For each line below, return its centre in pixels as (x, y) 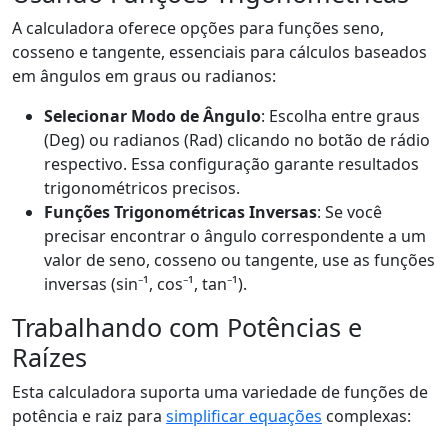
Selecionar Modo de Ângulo (152, 116)
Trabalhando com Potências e (187, 327)
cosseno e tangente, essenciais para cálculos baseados (219, 52)
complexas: (366, 416)
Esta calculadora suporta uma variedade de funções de (220, 392)
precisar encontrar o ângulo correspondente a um (235, 236)
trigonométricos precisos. (142, 188)
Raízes (49, 357)
